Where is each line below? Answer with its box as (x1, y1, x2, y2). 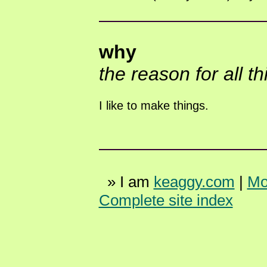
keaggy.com (153, 173, 235, 191)
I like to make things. (98, 99, 209, 112)
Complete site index (98, 191, 233, 209)
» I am (98, 173, 154, 191)
